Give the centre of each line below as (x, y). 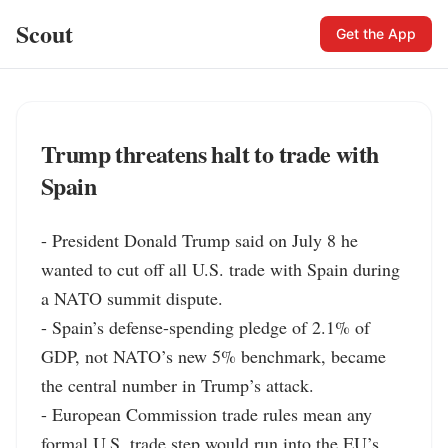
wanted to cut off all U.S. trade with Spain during (220, 269)
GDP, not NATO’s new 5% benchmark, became (213, 356)
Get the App (376, 33)
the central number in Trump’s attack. (177, 385)
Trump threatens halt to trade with (210, 153)
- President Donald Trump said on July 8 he (199, 240)
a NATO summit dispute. (132, 298)
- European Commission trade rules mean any (206, 414)
